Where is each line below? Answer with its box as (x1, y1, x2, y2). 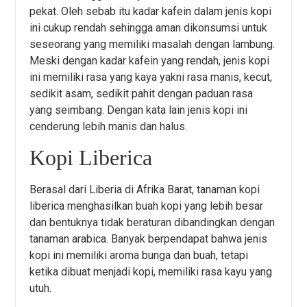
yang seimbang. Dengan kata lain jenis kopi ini (29, 103, 248, 116)
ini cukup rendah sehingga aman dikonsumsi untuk (29, 21, 268, 34)
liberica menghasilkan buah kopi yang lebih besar (29, 199, 264, 213)
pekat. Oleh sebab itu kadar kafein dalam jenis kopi (29, 4, 272, 18)
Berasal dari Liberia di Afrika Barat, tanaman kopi (29, 183, 260, 197)
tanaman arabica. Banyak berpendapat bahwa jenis (29, 232, 268, 246)
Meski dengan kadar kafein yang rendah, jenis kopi (29, 53, 270, 67)
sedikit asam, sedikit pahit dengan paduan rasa (29, 86, 254, 100)
